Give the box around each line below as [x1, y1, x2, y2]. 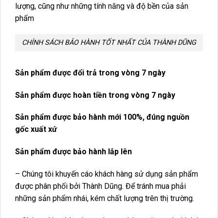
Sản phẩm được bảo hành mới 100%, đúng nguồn [15, 112, 189, 122]
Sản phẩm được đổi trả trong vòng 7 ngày [15, 68, 165, 77]
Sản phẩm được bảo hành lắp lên [15, 147, 134, 157]
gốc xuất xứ [15, 125, 57, 134]
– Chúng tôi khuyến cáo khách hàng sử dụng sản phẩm [15, 169, 198, 179]
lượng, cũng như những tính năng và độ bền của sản [15, 1, 188, 11]
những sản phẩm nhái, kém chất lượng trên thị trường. [15, 194, 194, 203]
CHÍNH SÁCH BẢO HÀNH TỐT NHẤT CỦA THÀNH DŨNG [22, 38, 196, 47]
